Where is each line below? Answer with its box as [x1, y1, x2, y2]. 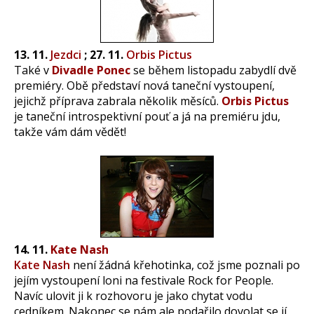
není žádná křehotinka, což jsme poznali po [73, 257, 300, 273]
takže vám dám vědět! [14, 123, 126, 139]
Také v [14, 62, 52, 78]
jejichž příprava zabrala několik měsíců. [14, 93, 221, 109]
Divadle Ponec [52, 62, 130, 78]
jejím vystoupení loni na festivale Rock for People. [14, 272, 273, 288]
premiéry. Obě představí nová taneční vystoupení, [14, 77, 275, 93]
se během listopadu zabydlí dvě [130, 62, 296, 78]
